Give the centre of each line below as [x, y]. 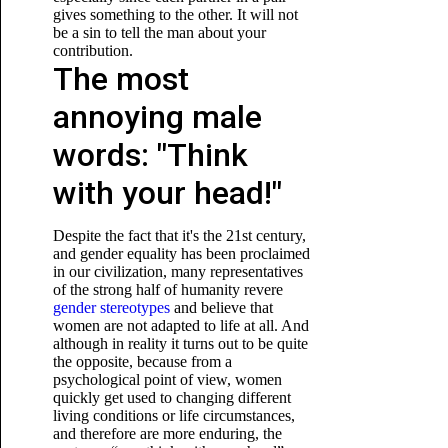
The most [120, 79]
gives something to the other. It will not [175, 14]
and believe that [221, 307]
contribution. [92, 50]
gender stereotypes [111, 307]
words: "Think [150, 155]
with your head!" [167, 193]
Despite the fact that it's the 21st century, [179, 235]
